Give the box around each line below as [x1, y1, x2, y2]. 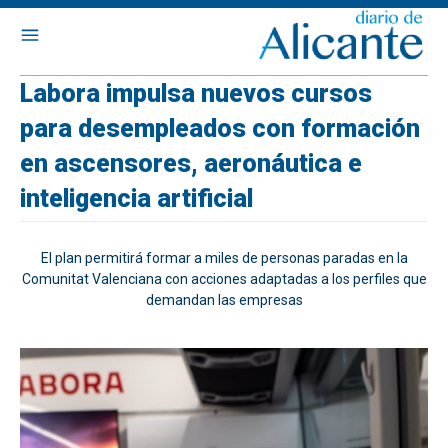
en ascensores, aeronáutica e [20, 149, 362, 178]
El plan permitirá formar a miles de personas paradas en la [40, 250, 408, 266]
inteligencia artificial [20, 184, 253, 213]
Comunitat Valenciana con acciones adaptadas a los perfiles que [21, 271, 427, 287]
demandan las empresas [145, 292, 303, 308]
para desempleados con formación [20, 114, 420, 143]
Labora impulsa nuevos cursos [20, 79, 372, 108]
